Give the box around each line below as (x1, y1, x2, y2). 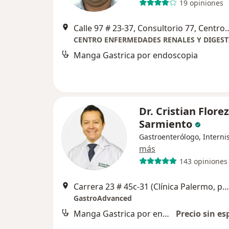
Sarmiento (139, 117, 192, 131)
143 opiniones (179, 156, 227, 166)
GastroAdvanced (74, 193, 132, 203)
